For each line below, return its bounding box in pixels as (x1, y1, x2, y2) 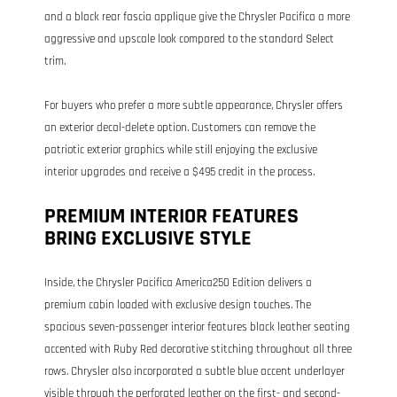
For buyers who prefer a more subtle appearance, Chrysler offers (44, 97, 343, 113)
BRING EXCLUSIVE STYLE (44, 224, 252, 252)
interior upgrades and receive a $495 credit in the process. (44, 164, 315, 180)
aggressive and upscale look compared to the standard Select (44, 31, 334, 47)
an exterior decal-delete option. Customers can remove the (44, 120, 315, 136)
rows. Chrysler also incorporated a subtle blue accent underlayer (44, 363, 345, 379)
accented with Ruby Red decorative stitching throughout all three (44, 341, 352, 357)
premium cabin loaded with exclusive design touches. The (44, 297, 311, 313)
